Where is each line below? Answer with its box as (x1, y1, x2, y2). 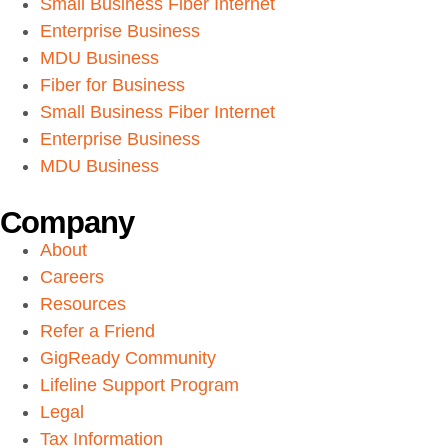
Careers (40, 267, 104, 288)
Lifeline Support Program (40, 375, 239, 396)
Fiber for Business (40, 75, 185, 96)
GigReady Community (40, 348, 216, 369)
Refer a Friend (40, 321, 155, 342)
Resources (40, 294, 126, 315)
